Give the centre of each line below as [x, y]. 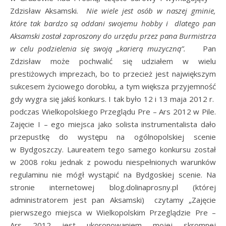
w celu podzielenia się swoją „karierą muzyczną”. [106, 48]
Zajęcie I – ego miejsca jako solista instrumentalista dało [113, 124]
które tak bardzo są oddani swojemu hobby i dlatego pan [113, 23]
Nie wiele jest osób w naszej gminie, [151, 10]
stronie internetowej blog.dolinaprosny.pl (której [113, 187]
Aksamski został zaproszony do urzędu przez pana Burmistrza [113, 36]
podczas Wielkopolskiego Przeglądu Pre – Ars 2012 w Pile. [113, 111]
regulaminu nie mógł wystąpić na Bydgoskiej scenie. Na [113, 174]
